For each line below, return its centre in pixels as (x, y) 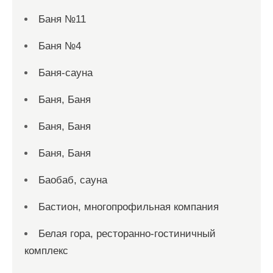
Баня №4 (60, 46)
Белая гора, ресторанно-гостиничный (127, 233)
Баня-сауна (66, 73)
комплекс (46, 250)
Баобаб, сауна (73, 180)
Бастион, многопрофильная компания (129, 207)
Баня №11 (62, 19)
